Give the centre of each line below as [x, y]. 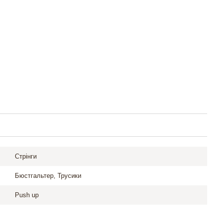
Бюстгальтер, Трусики [48, 176]
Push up [27, 195]
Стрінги [26, 156]
